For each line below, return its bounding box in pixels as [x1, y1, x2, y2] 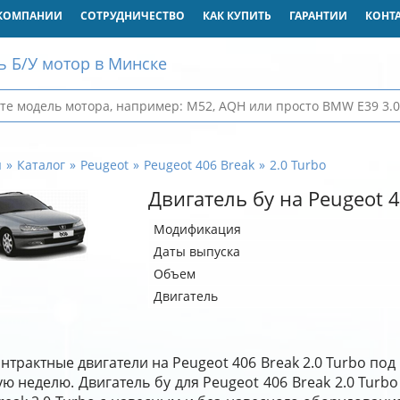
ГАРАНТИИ [288, 8, 347, 23]
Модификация [153, 221, 241, 237]
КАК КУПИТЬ [202, 8, 271, 23]
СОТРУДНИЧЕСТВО [79, 8, 185, 23]
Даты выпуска [153, 243, 240, 260]
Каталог [16, 156, 65, 173]
